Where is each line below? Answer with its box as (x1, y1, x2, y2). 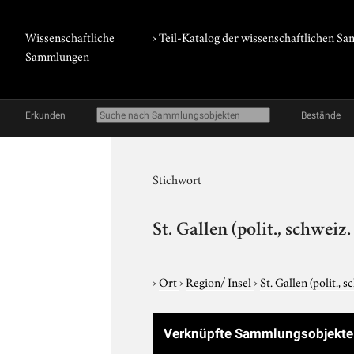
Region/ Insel (186, 272, 254, 290)
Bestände (301, 110, 341, 121)
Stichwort (153, 170, 202, 187)
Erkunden (25, 110, 66, 121)
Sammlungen (25, 47, 89, 64)
